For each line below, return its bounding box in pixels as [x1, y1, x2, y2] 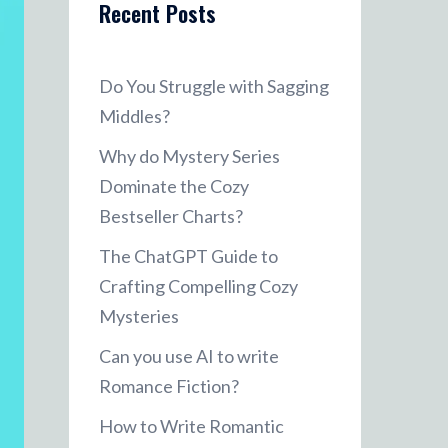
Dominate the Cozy [98, 175, 249, 197]
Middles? [98, 105, 170, 127]
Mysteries [98, 305, 179, 327]
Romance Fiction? [98, 375, 239, 397]
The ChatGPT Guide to [98, 245, 278, 267]
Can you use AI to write [98, 345, 279, 367]
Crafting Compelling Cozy [98, 275, 298, 297]
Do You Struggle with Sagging [98, 75, 329, 97]
